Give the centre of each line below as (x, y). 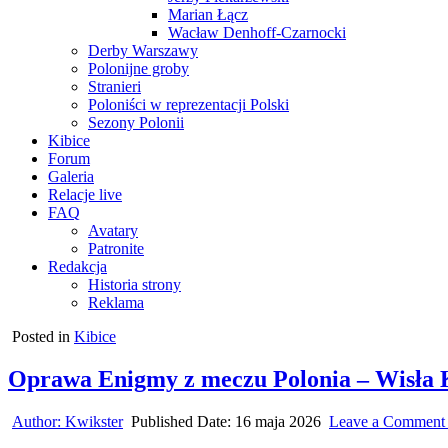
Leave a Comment (387, 421)
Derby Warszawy (143, 50)
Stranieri (114, 86)
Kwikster (94, 421)
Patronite (116, 248)
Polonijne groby (138, 68)
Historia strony (134, 284)
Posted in (43, 336)
